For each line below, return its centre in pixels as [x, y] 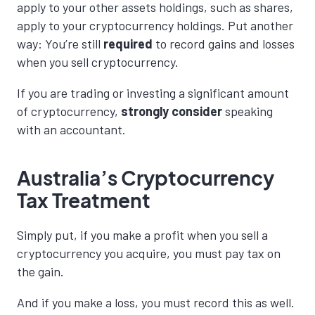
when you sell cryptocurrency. [98, 62]
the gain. [40, 272]
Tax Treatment [84, 200]
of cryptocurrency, [69, 111]
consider [197, 111]
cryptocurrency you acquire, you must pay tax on [149, 253]
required [128, 44]
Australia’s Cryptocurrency [146, 178]
